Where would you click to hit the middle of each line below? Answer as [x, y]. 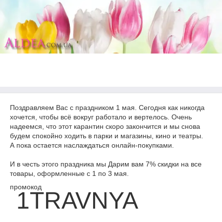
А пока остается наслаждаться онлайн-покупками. [92, 145]
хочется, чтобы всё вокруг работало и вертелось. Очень [101, 117]
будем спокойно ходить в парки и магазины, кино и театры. [107, 136]
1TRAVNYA [74, 200]
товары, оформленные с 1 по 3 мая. [69, 173]
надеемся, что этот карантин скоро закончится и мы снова [105, 126]
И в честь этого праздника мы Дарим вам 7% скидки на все [106, 164]
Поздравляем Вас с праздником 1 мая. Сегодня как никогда [107, 108]
